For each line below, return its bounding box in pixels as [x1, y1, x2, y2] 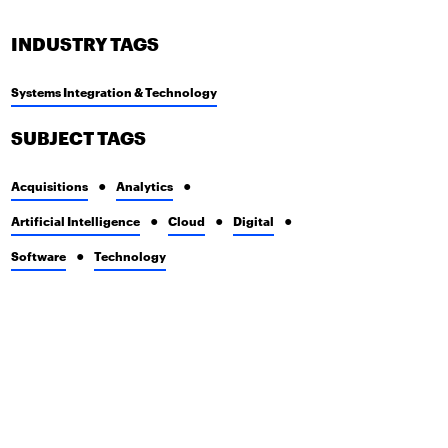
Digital [233, 212, 274, 229]
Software [11, 247, 66, 264]
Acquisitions [11, 177, 88, 194]
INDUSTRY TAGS [11, 36, 159, 54]
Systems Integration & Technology [11, 83, 217, 100]
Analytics [116, 177, 173, 194]
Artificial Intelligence [11, 212, 140, 229]
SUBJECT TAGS [11, 130, 146, 148]
